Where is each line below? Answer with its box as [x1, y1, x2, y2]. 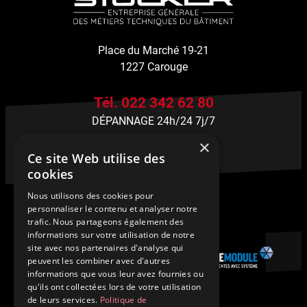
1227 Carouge [119, 60, 188, 74]
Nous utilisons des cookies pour [27, 190, 154, 201]
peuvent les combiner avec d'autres [27, 255, 171, 267]
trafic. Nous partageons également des [27, 216, 184, 228]
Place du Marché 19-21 [98, 44, 209, 58]
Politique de [99, 294, 147, 306]
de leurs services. [27, 294, 100, 306]
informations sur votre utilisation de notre [27, 229, 195, 241]
